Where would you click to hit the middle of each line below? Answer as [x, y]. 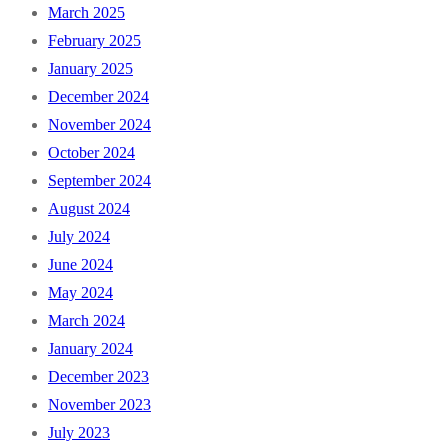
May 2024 [80, 293]
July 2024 [79, 237]
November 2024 [99, 125]
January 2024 [90, 349]
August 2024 [89, 209]
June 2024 [80, 265]
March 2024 [86, 321]
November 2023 [99, 405]
